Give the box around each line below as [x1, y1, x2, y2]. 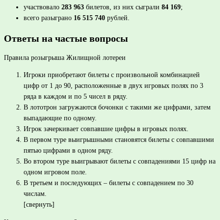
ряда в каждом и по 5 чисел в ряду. [24, 93, 128, 101]
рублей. [105, 14, 130, 22]
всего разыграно [24, 14, 74, 22]
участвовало [24, 3, 61, 11]
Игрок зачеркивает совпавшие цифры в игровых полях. [24, 125, 189, 133]
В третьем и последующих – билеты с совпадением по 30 [24, 179, 193, 187]
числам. [24, 190, 47, 198]
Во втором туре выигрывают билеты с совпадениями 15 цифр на [24, 158, 216, 165]
